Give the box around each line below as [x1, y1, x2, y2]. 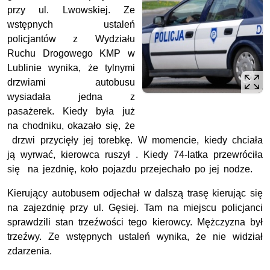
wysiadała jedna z [7, 91, 135, 102]
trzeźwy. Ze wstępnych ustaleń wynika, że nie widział [7, 231, 263, 242]
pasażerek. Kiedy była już [7, 105, 135, 116]
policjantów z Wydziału [7, 33, 135, 44]
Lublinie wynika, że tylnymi [7, 62, 135, 73]
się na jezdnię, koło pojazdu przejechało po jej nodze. [7, 163, 253, 174]
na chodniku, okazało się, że [7, 120, 135, 131]
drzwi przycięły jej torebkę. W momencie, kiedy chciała [7, 134, 263, 145]
